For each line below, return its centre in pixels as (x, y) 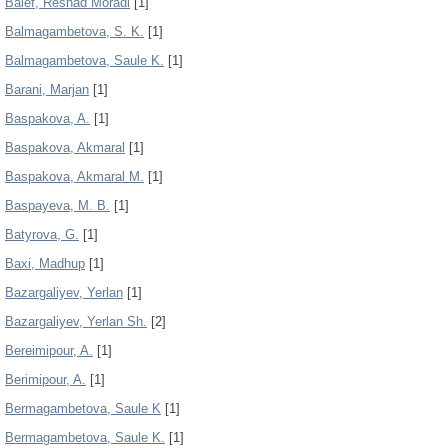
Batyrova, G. (42, 234)
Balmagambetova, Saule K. (84, 60)
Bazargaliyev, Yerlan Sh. (76, 321)
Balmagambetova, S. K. (74, 31)
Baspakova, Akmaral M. (74, 176)
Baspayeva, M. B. (57, 205)
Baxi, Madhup (45, 263)
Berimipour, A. (45, 379)
